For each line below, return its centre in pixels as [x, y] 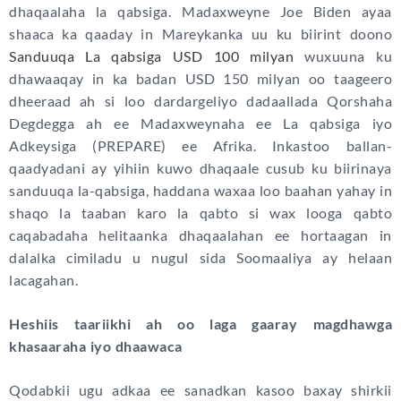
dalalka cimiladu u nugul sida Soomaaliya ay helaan [200, 258]
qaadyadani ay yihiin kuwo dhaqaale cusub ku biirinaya [200, 168]
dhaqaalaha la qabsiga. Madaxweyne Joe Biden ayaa [200, 12]
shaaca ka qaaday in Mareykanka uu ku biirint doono [200, 34]
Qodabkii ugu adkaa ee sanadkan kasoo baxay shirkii [200, 390]
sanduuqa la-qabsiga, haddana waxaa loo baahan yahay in [200, 191]
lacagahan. [43, 280]
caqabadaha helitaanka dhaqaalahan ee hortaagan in [200, 235]
